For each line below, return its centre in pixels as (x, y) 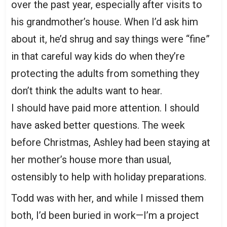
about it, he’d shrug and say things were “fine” (110, 39)
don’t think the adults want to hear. (87, 91)
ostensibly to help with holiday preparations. (109, 177)
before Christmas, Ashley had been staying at (111, 142)
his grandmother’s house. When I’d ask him (105, 22)
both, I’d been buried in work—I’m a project (105, 215)
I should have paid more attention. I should (105, 108)
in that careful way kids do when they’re (98, 56)
